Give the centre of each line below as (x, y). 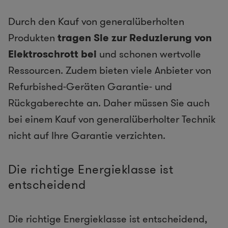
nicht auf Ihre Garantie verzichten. (87, 136)
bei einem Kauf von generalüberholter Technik (112, 119)
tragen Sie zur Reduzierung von (133, 38)
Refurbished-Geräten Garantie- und (90, 87)
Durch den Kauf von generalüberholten (96, 22)
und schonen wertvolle (149, 54)
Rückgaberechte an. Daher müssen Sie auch (109, 103)
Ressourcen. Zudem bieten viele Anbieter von (110, 70)
